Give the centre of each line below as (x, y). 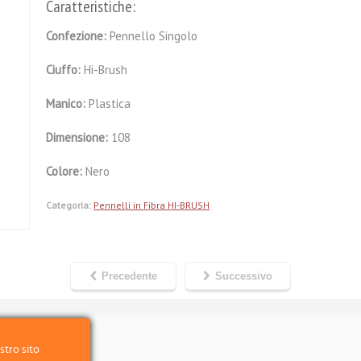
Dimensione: (79, 137)
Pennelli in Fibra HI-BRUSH (152, 205)
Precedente (130, 276)
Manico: (68, 104)
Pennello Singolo (154, 36)
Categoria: (69, 205)
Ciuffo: (65, 70)
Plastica (110, 104)
